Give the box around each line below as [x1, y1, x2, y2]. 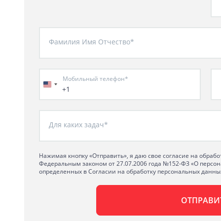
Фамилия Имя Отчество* [49, 37, 134, 46]
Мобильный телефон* [63, 74, 128, 82]
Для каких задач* [49, 119, 108, 129]
